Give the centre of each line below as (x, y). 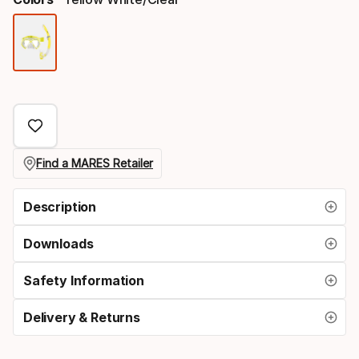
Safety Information (84, 280)
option (83, 81)
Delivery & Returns (82, 317)
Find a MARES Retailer (95, 163)
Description (60, 206)
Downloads (58, 243)
